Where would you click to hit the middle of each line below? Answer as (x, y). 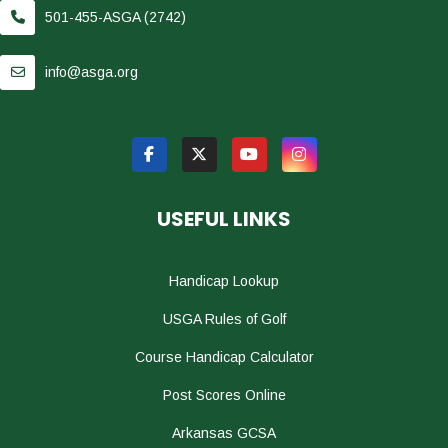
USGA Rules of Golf (224, 318)
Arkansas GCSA (224, 432)
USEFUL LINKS (224, 218)
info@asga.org (91, 71)
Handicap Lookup (224, 280)
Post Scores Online (224, 394)
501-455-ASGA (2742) (115, 16)
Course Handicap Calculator (224, 356)
